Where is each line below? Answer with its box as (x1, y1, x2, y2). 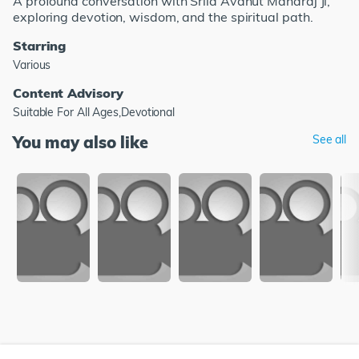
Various (13, 57, 51, 72)
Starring (13, 37, 67, 54)
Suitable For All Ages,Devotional (13, 104, 175, 119)
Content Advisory (13, 84, 123, 101)
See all (312, 131, 346, 147)
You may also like (13, 131, 148, 152)
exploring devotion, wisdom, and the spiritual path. (13, 8, 313, 25)
